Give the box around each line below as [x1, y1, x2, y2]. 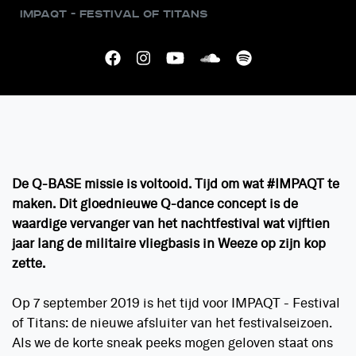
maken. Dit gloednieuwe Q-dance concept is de [12, 195, 298, 214]
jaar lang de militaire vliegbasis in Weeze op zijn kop [12, 235, 326, 253]
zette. [12, 255, 45, 273]
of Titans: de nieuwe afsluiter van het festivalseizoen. [12, 315, 332, 333]
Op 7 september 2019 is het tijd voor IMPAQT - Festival [12, 295, 340, 313]
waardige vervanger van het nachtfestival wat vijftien [12, 215, 330, 234]
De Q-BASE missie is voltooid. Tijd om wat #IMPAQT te [12, 176, 339, 194]
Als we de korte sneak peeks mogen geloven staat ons [12, 335, 333, 353]
